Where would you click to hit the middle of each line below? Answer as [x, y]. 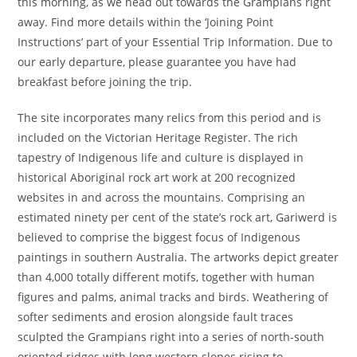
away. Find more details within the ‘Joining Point [146, 22]
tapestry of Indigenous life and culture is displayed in [161, 157]
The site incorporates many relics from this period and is [170, 118]
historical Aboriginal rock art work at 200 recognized [157, 177]
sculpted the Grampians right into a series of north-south [171, 337]
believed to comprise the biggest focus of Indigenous [159, 237]
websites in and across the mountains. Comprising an [162, 197]
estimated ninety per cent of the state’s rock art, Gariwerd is [178, 217]
